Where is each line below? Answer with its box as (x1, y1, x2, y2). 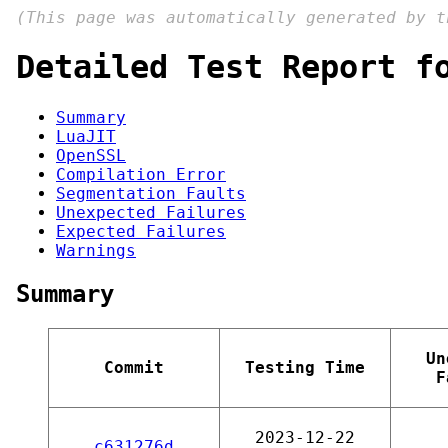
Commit (104, 357, 164, 377)
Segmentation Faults (56, 183, 246, 203)
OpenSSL (56, 145, 126, 165)
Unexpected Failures (56, 202, 246, 222)
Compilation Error (56, 164, 226, 184)
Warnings (56, 240, 136, 260)
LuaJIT (56, 126, 116, 146)
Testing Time (245, 357, 365, 377)
